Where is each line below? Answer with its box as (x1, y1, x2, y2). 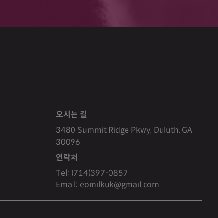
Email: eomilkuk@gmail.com (55, 180, 159, 190)
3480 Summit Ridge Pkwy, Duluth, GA (55, 125, 192, 135)
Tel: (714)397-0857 (55, 168, 128, 178)
